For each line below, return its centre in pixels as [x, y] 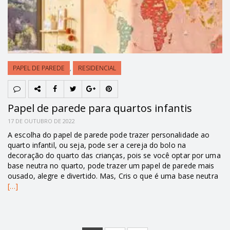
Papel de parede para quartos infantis [100, 108]
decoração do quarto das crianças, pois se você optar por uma [114, 155]
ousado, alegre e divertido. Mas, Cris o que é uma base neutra [113, 176]
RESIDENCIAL [97, 68]
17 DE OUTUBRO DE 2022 [41, 121]
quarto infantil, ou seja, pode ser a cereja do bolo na [97, 145]
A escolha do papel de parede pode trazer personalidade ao [109, 135]
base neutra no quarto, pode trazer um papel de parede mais [111, 165]
